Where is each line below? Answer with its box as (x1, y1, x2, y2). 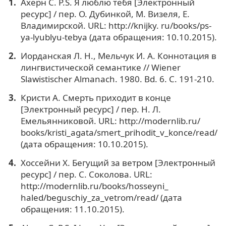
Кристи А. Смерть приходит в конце (20, 91, 171, 103)
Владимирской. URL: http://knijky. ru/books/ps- (20, 20, 211, 32)
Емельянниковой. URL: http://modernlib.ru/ (20, 115, 200, 127)
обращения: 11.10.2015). (20, 203, 125, 215)
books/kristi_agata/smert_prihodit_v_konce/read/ (20, 126, 217, 138)
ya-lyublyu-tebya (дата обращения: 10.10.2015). (20, 31, 217, 43)
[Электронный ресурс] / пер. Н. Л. (20, 103, 161, 115)
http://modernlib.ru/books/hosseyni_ (20, 180, 168, 192)
